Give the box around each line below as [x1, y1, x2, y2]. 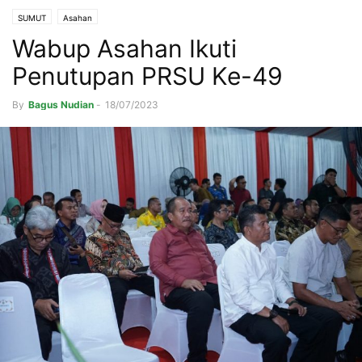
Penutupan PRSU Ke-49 [12, 61, 283, 91]
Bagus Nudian [28, 99, 94, 112]
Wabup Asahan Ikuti [12, 34, 237, 64]
